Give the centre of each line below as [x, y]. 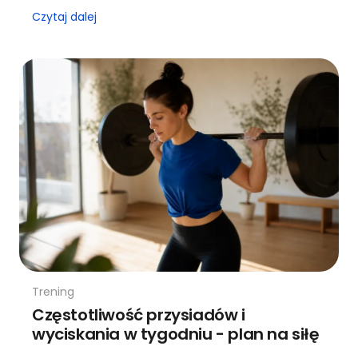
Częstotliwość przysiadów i [139, 314]
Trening [53, 291]
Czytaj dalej [64, 17]
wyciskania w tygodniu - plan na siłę [176, 334]
